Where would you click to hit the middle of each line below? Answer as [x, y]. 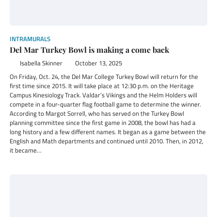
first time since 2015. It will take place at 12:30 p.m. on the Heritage [102, 86]
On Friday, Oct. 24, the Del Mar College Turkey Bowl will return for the [104, 77]
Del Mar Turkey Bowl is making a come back [90, 50]
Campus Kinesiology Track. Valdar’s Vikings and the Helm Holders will [103, 95]
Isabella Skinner [41, 63]
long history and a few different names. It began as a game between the [108, 132]
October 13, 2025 [98, 63]
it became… [25, 150]
